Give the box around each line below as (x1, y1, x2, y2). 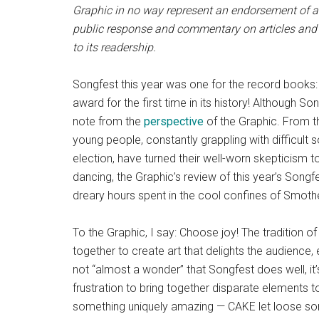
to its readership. (73, 41, 156, 55)
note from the (73, 115, 144, 129)
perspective (144, 115, 204, 129)
